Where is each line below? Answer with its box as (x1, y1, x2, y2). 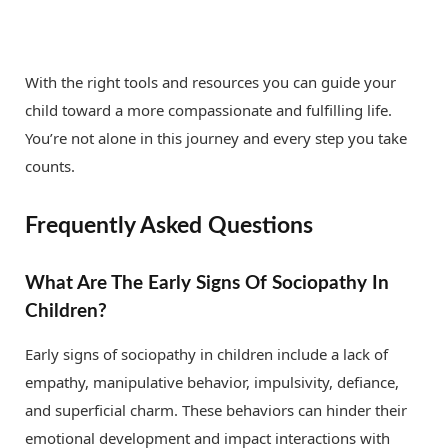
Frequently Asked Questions (25, 215, 313, 238)
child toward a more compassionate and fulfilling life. (25, 100, 392, 121)
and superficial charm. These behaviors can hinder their (25, 399, 407, 420)
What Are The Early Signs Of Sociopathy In (25, 273, 389, 294)
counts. (25, 156, 75, 177)
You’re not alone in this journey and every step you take (25, 128, 407, 149)
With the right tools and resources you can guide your (25, 72, 396, 93)
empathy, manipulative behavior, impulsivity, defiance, (25, 371, 399, 392)
